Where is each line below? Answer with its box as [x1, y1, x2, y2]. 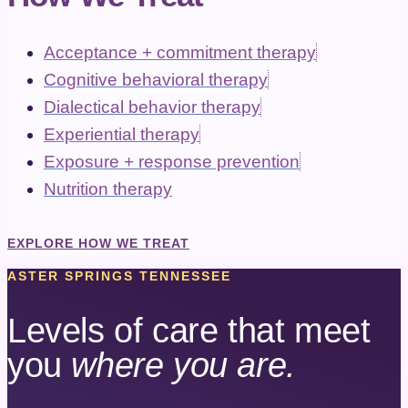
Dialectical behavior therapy [44, 97, 260, 117]
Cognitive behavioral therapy [44, 70, 268, 90]
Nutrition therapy [44, 179, 172, 199]
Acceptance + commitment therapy [44, 43, 316, 63]
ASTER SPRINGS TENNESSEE [7, 269, 231, 284]
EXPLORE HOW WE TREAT [7, 236, 189, 251]
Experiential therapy [44, 125, 199, 145]
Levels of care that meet [7, 311, 371, 351]
